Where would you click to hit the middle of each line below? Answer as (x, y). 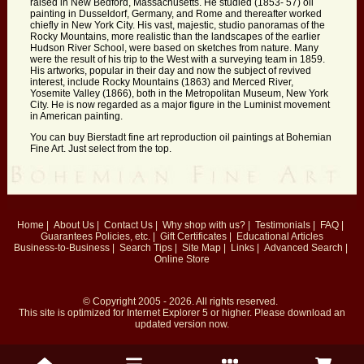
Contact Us (129, 225)
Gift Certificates (193, 236)
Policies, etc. (122, 236)
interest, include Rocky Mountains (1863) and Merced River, (161, 82)
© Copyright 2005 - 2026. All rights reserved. (181, 301)
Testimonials (283, 225)
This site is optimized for (72, 313)
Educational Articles (279, 236)
